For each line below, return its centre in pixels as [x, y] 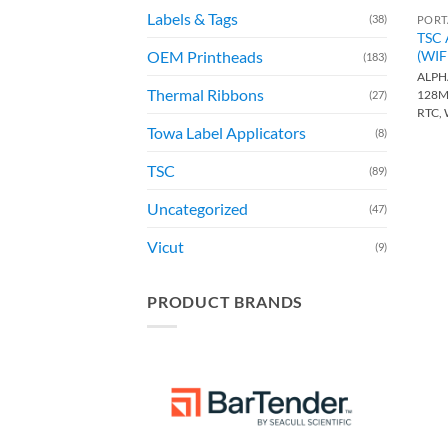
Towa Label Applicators [226, 133]
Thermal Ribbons [205, 95]
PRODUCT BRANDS [225, 302]
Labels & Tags [192, 19]
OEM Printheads [205, 57]
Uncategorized [197, 209]
